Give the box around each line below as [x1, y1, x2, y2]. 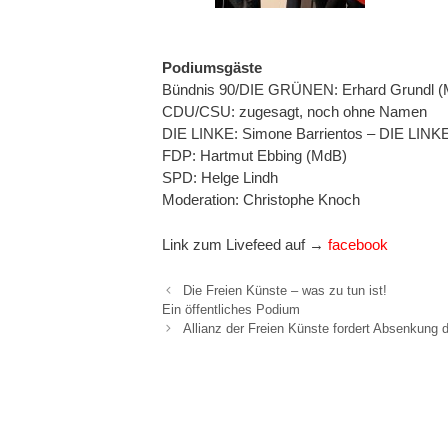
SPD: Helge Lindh [162, 169, 278, 187]
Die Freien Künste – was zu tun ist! [182, 283, 387, 299]
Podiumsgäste [162, 59, 262, 77]
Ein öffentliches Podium [162, 302, 300, 318]
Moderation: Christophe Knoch [162, 191, 360, 209]
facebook [328, 235, 388, 253]
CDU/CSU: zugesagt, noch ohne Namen [162, 103, 427, 121]
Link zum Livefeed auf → [162, 235, 328, 253]
